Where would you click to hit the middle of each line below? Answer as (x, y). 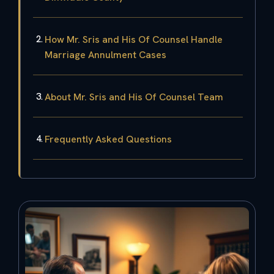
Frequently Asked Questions (108, 139)
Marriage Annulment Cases (106, 54)
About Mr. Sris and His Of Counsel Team (134, 97)
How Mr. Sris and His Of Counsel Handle (134, 39)
